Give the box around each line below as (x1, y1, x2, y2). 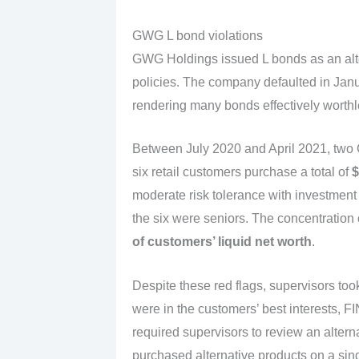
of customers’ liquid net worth (131, 235, 312, 249)
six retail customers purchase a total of (131, 165, 352, 179)
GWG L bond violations (131, 28, 263, 42)
